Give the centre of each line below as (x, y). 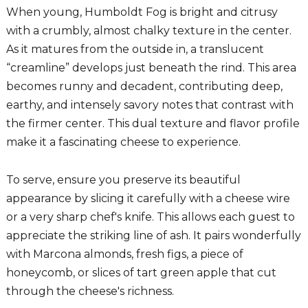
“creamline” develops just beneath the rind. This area (151, 67)
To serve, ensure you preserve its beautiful (123, 179)
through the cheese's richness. (90, 291)
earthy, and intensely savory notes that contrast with (150, 104)
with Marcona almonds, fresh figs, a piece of (124, 254)
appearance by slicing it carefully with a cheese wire (148, 198)
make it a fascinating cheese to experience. (123, 142)
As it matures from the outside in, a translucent (135, 49)
